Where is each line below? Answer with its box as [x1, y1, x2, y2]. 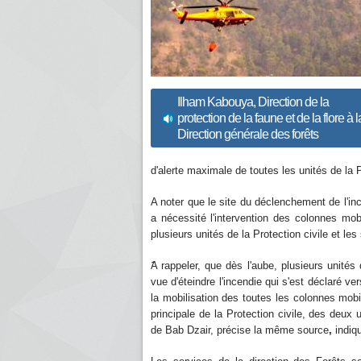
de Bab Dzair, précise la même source [151, 324, 329, 336]
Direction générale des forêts [177, 127, 318, 141]
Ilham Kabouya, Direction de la [177, 94, 329, 109]
